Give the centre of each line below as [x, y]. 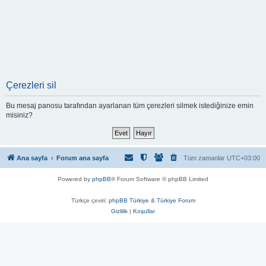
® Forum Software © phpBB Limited [160, 179]
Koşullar [144, 211]
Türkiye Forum [176, 200]
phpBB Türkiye [129, 200]
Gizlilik [119, 211]
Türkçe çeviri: [90, 200]
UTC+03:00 [243, 158]
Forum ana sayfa [83, 158]
